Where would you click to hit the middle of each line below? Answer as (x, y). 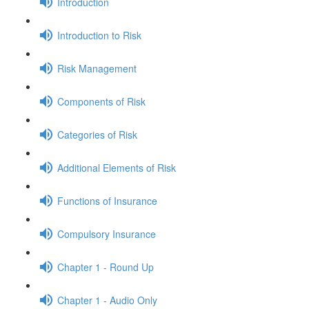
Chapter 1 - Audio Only (107, 300)
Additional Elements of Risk (117, 167)
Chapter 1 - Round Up (106, 267)
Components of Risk (101, 101)
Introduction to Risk (99, 35)
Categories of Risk (97, 134)
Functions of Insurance (107, 200)
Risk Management (97, 68)
